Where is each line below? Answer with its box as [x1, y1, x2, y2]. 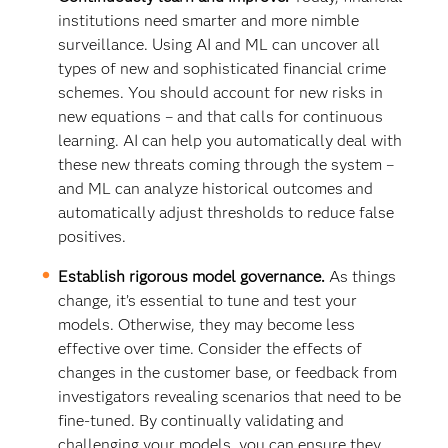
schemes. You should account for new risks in [58, 82, 384, 102]
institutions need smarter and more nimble [58, 10, 360, 30]
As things [329, 266, 397, 286]
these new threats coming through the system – [58, 154, 395, 174]
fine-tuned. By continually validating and [58, 410, 345, 430]
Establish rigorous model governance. [58, 266, 330, 286]
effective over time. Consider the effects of [58, 338, 363, 358]
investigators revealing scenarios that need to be [58, 386, 402, 406]
